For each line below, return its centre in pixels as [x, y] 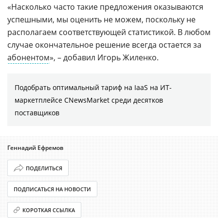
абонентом [28, 58]
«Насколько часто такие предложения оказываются [105, 7]
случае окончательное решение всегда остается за [104, 45]
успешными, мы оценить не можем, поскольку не [101, 20]
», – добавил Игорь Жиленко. [104, 58]
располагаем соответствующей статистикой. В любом [109, 32]
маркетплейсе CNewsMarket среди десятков [89, 100]
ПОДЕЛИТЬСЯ [44, 168]
